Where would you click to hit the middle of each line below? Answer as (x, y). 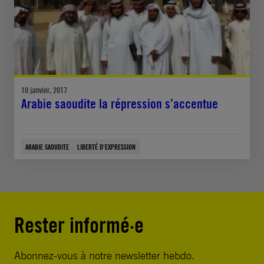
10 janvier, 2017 (44, 90)
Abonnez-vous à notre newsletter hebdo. (104, 255)
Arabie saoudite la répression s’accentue (120, 103)
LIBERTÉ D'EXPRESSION (106, 146)
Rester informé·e (79, 225)
